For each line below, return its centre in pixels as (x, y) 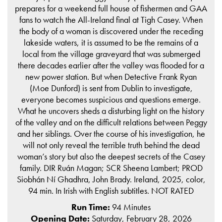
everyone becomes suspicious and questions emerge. (111, 100)
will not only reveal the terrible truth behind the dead (111, 145)
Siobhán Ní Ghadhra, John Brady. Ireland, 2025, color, (111, 179)
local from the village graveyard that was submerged (111, 54)
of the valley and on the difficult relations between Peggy (111, 122)
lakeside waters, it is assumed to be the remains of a (111, 43)
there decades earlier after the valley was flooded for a (111, 65)
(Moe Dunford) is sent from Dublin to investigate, (111, 88)
